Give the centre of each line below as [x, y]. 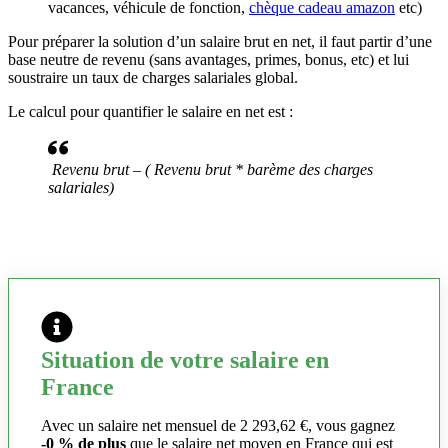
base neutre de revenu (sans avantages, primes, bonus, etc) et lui [208, 60]
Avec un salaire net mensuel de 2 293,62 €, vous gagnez [218, 426]
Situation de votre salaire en [185, 360]
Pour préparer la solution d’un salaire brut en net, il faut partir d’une [220, 42]
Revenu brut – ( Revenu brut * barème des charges [212, 170]
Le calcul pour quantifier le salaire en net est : [150, 112]
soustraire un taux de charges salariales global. [153, 78]
